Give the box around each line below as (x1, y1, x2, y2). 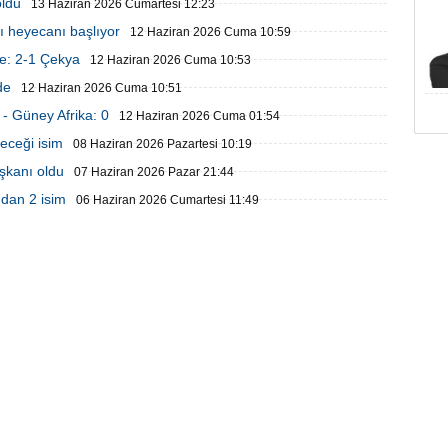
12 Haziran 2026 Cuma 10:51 (21, 81, 182, 95)
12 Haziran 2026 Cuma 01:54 (119, 109, 280, 123)
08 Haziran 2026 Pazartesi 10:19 (73, 137, 252, 151)
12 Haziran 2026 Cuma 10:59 (130, 25, 291, 39)
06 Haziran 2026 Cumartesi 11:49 (76, 193, 259, 207)
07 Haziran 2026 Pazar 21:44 (74, 165, 234, 179)
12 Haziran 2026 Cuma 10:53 (90, 53, 251, 67)
